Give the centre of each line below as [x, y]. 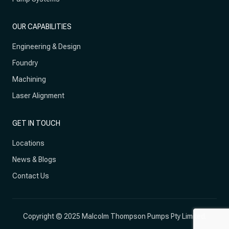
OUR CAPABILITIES [42, 27]
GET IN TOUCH [36, 123]
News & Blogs [34, 159]
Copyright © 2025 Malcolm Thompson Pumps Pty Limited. [114, 216]
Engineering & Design [47, 47]
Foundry [25, 63]
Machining [29, 79]
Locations [28, 143]
